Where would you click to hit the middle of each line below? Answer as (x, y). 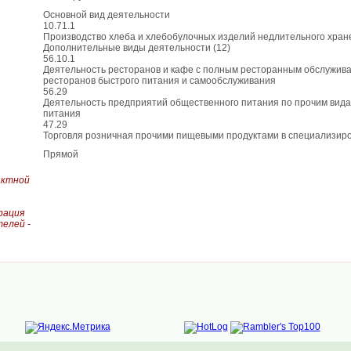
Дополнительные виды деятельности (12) (137, 48)
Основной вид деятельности (107, 15)
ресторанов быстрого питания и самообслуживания (159, 81)
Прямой (61, 154)
